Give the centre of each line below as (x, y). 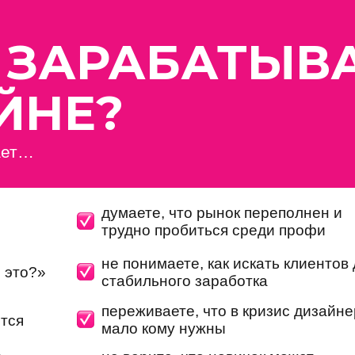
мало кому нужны (164, 328)
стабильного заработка (185, 281)
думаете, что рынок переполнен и (222, 213)
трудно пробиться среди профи (214, 230)
